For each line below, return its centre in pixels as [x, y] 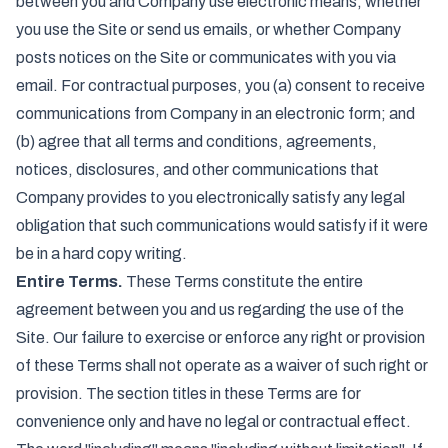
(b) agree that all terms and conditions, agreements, [196, 141]
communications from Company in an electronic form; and [215, 113]
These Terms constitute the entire [243, 281]
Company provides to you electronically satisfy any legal [210, 197]
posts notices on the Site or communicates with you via [206, 57]
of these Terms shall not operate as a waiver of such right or [222, 365]
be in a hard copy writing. [101, 253]
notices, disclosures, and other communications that [197, 169]
